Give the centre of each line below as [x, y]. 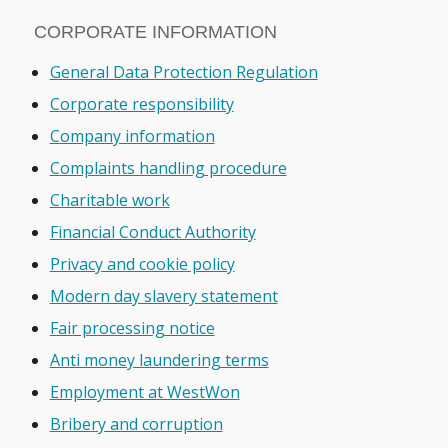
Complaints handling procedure [168, 168]
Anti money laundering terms [159, 360]
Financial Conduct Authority [152, 232]
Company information [132, 136]
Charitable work [109, 200]
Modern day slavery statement [163, 296]
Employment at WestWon [144, 392]
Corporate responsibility [141, 104]
